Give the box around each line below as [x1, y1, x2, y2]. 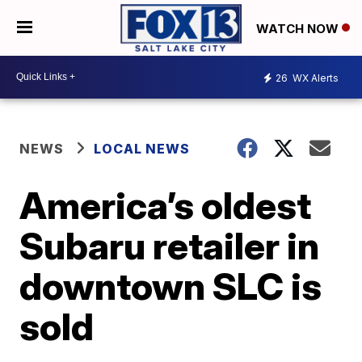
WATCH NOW [256, 20, 342, 36]
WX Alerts [290, 72, 339, 85]
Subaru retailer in [19, 222, 320, 268]
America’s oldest [19, 182, 312, 228]
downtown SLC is [19, 263, 322, 309]
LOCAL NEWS [94, 140, 191, 157]
